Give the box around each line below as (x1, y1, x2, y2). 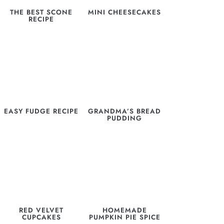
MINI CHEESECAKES (88, 7, 161, 17)
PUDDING (107, 113, 142, 123)
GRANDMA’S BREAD (88, 106, 161, 116)
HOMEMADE (102, 205, 147, 215)
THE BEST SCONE (10, 7, 73, 17)
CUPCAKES (21, 212, 61, 222)
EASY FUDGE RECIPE (4, 106, 79, 116)
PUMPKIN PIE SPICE (88, 212, 160, 222)
